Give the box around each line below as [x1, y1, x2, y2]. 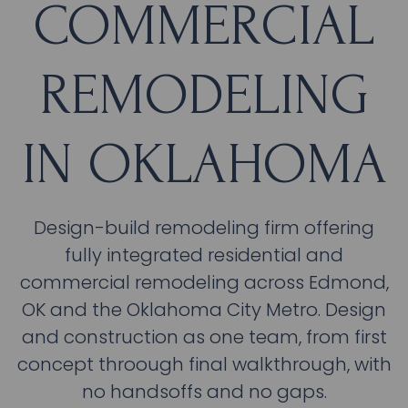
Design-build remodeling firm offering [34, 214, 374, 240]
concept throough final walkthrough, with [16, 351, 392, 377]
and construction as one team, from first [21, 323, 387, 350]
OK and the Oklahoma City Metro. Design [22, 296, 386, 322]
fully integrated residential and [65, 241, 343, 268]
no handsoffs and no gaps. [81, 378, 327, 404]
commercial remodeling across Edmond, [19, 269, 389, 295]
